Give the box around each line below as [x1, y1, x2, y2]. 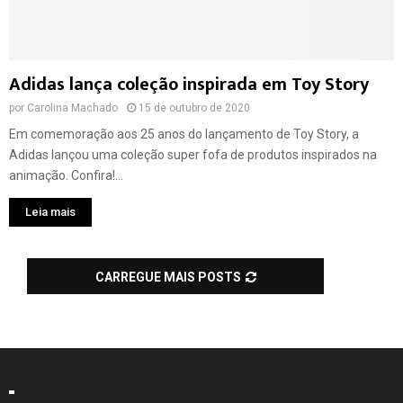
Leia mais [25, 205, 76, 219]
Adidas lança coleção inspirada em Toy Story [9, 69, 369, 101]
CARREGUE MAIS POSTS [94, 270, 241, 285]
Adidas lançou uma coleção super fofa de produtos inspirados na [9, 148, 377, 163]
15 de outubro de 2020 [139, 102, 250, 115]
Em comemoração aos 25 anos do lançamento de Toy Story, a [9, 127, 359, 142]
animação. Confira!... [9, 168, 123, 184]
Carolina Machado [27, 102, 118, 115]
